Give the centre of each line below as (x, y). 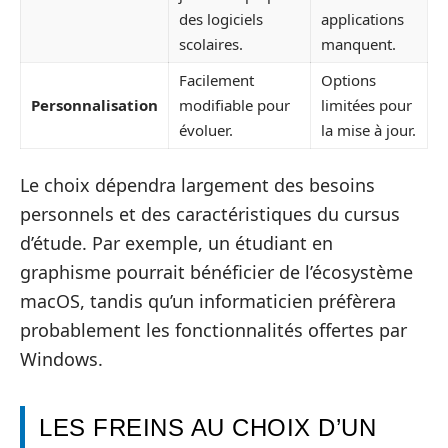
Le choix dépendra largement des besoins (197, 185)
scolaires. (211, 43)
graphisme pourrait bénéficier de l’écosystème (216, 272)
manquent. (358, 43)
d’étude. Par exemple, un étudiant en (176, 243)
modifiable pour (234, 104)
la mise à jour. (368, 129)
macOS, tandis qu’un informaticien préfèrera (208, 301)
